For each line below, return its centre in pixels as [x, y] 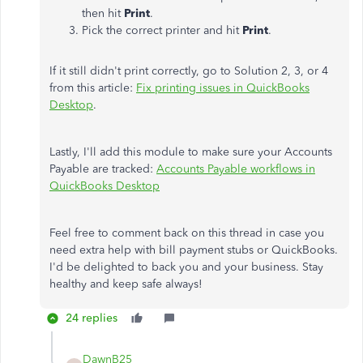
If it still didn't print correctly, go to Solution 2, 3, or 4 [189, 71]
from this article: [93, 88]
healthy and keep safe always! [126, 284]
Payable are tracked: [103, 169]
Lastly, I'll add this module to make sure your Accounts [191, 152]
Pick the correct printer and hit [162, 31]
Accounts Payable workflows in [236, 169]
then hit [103, 14]
